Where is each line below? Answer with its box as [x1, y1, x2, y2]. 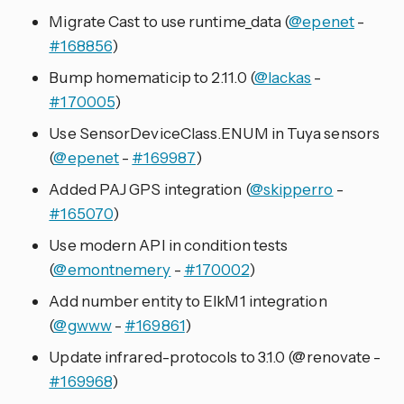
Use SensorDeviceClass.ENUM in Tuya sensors [49, 124, 380, 143]
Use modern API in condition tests [49, 235, 289, 255]
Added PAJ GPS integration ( [49, 179, 250, 199]
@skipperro [249, 179, 334, 199]
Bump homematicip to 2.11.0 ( [49, 68, 254, 87]
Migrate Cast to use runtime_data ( [49, 12, 289, 32]
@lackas [253, 68, 312, 87]
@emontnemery [53, 260, 171, 280]
